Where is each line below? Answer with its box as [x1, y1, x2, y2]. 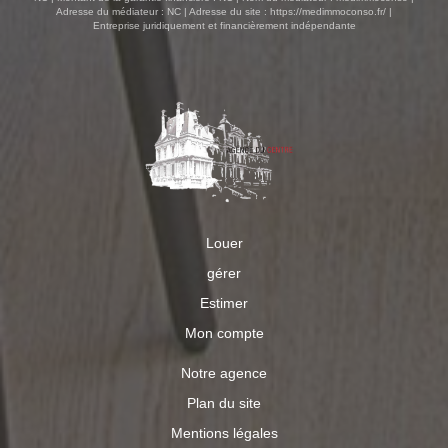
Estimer [200, 294, 248, 311]
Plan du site [187, 394, 261, 411]
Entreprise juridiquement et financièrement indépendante [92, 19, 356, 31]
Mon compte [184, 324, 264, 341]
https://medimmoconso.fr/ [270, 5, 386, 17]
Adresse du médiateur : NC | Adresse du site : [56, 5, 270, 17]
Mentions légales [170, 424, 278, 441]
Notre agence [181, 364, 267, 381]
